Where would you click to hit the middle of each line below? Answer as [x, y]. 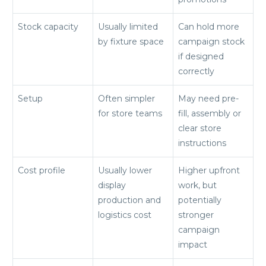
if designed [201, 56]
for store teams [130, 113]
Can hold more [209, 26]
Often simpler [126, 98]
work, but [197, 185]
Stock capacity [48, 26]
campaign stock [211, 41]
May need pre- [208, 98]
